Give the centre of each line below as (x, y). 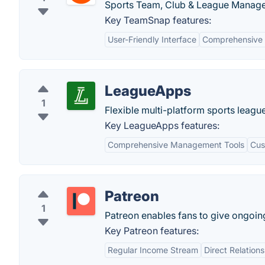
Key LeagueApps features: (162, 125)
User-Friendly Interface (152, 39)
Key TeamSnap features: (158, 20)
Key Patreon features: (152, 231)
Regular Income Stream (153, 250)
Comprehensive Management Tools (176, 145)
